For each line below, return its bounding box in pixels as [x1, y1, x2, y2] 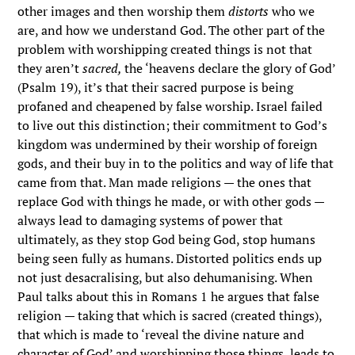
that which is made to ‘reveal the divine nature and [17, 326, 305, 343]
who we [269, 2, 315, 20]
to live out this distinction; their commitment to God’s [17, 116, 328, 134]
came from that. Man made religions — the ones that [17, 174, 312, 191]
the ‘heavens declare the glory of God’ [124, 59, 336, 77]
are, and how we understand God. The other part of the [17, 21, 326, 39]
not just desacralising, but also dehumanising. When [17, 269, 314, 286]
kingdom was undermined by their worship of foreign [17, 136, 319, 153]
